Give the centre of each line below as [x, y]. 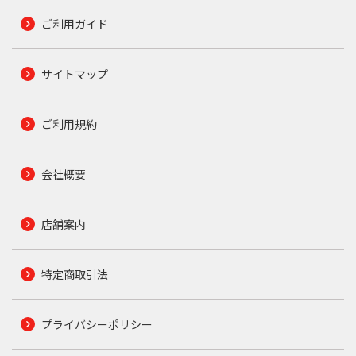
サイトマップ [74, 74]
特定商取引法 [74, 275]
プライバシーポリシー [97, 325]
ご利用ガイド [74, 24]
